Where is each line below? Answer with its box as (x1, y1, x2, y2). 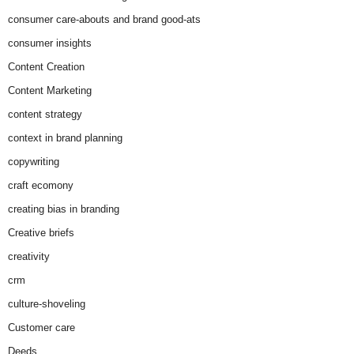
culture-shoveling (8, 298, 85, 310)
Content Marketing (8, 85, 92, 96)
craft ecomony (8, 179, 73, 191)
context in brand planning (8, 132, 122, 144)
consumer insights (8, 37, 92, 49)
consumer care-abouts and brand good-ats (8, 13, 201, 25)
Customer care (8, 322, 75, 333)
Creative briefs (8, 227, 74, 239)
